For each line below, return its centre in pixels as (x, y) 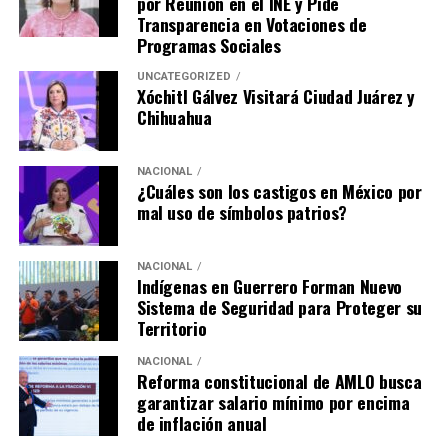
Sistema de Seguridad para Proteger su (279, 307)
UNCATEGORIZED (183, 77)
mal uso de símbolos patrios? (242, 212)
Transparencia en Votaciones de (251, 24)
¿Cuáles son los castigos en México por (279, 191)
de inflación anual (201, 423)
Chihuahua (174, 117)
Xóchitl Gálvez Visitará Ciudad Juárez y (276, 96)
